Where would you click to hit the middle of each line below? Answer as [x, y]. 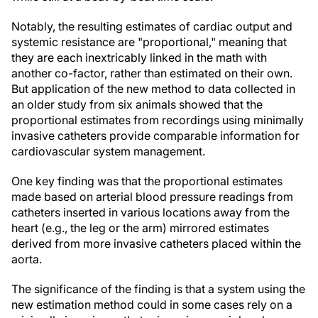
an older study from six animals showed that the [137, 104]
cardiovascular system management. [108, 151]
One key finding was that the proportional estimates [147, 181]
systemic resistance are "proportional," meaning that [149, 42]
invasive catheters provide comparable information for [155, 136]
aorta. [27, 259]
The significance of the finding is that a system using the [158, 289]
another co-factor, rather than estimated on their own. [152, 73]
